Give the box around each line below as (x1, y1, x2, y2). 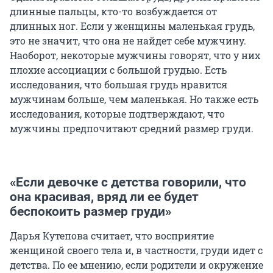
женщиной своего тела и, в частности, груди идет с (10, 243, 263, 257)
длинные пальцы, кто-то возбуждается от (10, 4, 217, 18)
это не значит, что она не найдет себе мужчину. (10, 34, 246, 47)
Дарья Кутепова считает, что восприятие (10, 229, 214, 242)
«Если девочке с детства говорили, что (10, 174, 246, 190)
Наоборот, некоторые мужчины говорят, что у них (10, 48, 260, 62)
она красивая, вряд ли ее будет (10, 189, 199, 204)
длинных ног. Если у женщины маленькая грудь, (10, 19, 255, 32)
